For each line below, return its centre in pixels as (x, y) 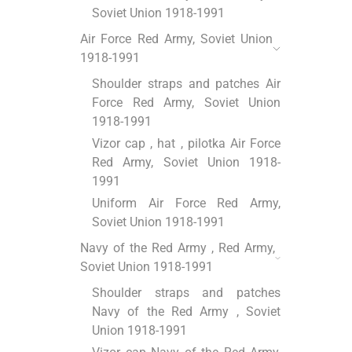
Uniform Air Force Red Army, (186, 203)
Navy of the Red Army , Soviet (186, 312)
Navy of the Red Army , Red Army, (178, 248)
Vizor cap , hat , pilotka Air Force (186, 144)
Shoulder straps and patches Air (186, 84)
